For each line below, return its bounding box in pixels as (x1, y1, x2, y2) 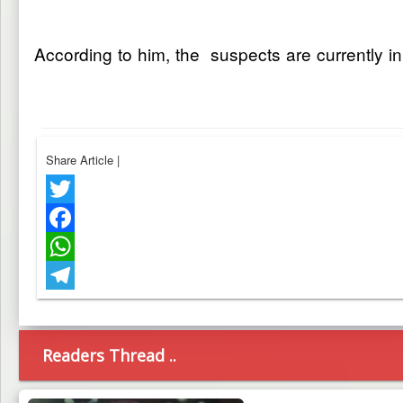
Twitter (46, 209, 80, 226)
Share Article (46, 151, 117, 168)
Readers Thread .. (42, 345, 177, 366)
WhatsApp (46, 266, 100, 283)
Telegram (46, 295, 94, 312)
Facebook (46, 237, 97, 255)
